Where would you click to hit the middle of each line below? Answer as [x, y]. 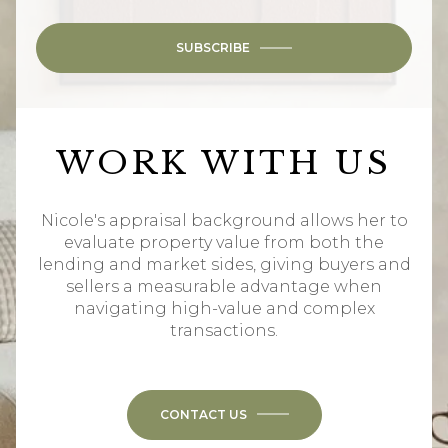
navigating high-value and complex [224, 308]
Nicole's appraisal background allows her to [224, 220]
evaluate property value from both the [224, 242]
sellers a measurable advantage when [224, 286]
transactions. [224, 330]
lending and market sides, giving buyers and [224, 264]
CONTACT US [203, 414]
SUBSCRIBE [212, 48]
